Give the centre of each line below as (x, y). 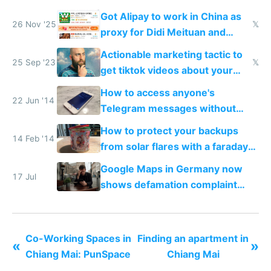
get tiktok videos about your (166, 70)
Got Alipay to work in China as (171, 16)
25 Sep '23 (34, 62)
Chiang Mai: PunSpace (78, 254)
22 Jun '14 (33, 101)
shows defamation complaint (168, 185)
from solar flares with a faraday (174, 147)
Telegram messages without (168, 109)
